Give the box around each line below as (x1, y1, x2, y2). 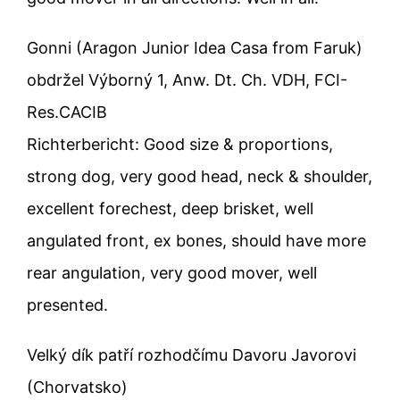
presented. (26, 295, 108, 314)
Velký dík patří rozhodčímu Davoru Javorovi (26, 345, 356, 364)
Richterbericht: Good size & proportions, (26, 134, 333, 154)
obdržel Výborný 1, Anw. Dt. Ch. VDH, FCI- (26, 70, 347, 89)
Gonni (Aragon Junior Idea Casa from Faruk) (26, 37, 362, 57)
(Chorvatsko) (26, 377, 128, 396)
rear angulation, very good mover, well (26, 262, 317, 282)
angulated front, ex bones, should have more (26, 230, 366, 250)
